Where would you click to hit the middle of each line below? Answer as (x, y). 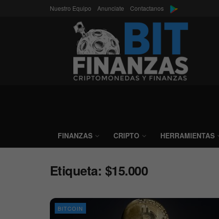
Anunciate (111, 8)
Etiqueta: (77, 170)
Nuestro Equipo (71, 8)
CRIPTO (126, 135)
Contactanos (147, 8)
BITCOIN (70, 208)
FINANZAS (75, 135)
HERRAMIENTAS (187, 135)
